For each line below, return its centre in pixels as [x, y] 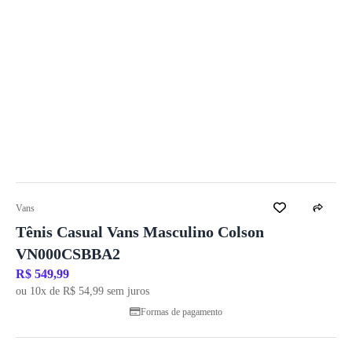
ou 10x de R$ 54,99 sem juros [82, 291]
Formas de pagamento [181, 312]
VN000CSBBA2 [68, 254]
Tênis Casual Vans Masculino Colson [140, 232]
